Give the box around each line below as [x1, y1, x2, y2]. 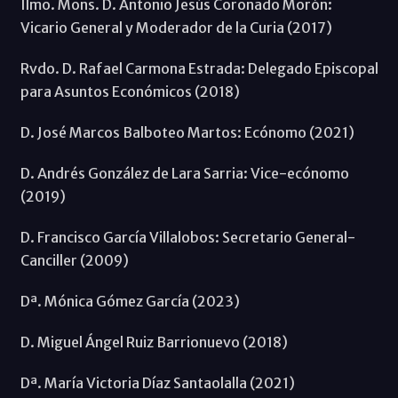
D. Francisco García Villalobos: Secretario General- [20, 227, 355, 246]
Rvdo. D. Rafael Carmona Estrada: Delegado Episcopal [20, 59, 378, 77]
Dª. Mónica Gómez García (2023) [20, 291, 240, 310]
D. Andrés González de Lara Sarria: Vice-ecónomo [20, 163, 349, 182]
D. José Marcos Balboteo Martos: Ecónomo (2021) [20, 123, 354, 141]
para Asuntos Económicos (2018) [20, 82, 240, 100]
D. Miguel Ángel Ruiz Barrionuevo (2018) [20, 332, 288, 351]
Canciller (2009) [20, 251, 129, 269]
